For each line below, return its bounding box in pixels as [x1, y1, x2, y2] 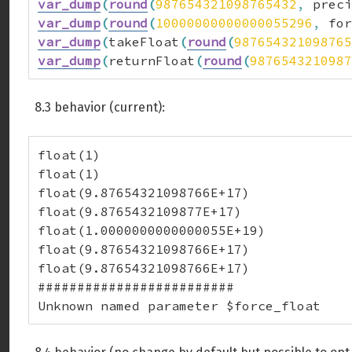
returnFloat [108, 53, 195, 68]
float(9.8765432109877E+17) [38, 203, 242, 219]
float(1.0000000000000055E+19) [38, 222, 266, 238]
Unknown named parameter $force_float [38, 298, 321, 313]
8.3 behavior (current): [35, 100, 165, 115]
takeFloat [108, 34, 179, 49]
